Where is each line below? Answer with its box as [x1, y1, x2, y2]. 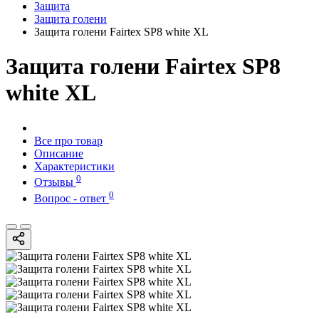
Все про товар [34, 134, 103, 147]
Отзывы [34, 176, 76, 189]
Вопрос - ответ [34, 192, 109, 204]
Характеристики [34, 159, 115, 172]
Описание [34, 147, 83, 159]
